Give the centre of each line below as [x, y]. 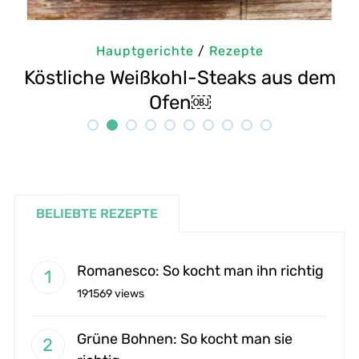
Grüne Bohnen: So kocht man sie [184, 339]
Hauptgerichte [173, 50]
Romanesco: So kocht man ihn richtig [200, 270]
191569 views [110, 293]
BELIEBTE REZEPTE [97, 213]
